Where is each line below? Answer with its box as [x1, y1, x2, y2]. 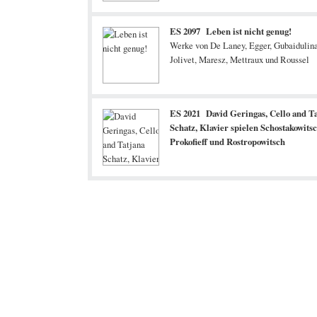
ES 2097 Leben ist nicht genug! [170, 25, 292, 38]
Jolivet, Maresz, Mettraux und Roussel [170, 53, 309, 66]
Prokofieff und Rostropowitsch [170, 135, 285, 148]
